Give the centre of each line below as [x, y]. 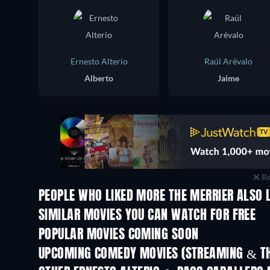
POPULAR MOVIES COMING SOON [119, 235]
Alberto [99, 78]
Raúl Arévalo [228, 61]
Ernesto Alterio [99, 61]
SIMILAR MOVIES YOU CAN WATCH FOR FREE [147, 216]
